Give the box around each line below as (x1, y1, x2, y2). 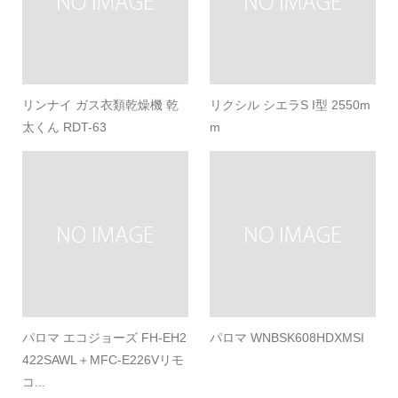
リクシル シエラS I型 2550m (210, 97, 371, 112)
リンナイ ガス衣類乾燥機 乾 (21, 97, 179, 112)
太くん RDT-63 (21, 119, 107, 134)
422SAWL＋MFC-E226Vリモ (21, 352, 184, 367)
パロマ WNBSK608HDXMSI (210, 330, 365, 345)
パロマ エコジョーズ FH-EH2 (21, 330, 187, 345)
